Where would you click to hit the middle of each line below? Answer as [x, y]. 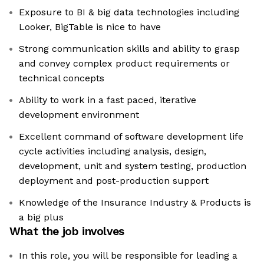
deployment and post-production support [114, 181]
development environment [79, 115]
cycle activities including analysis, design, [113, 151]
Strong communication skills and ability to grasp [129, 49]
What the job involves [67, 232]
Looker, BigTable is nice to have [90, 27]
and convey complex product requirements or [124, 64]
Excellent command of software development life [131, 137]
